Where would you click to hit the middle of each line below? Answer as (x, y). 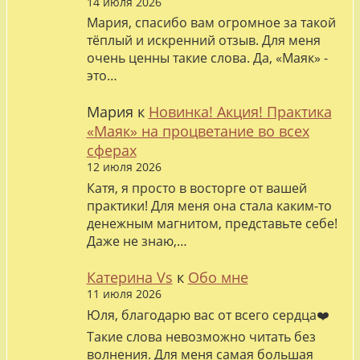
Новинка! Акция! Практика (240, 112)
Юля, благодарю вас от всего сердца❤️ (208, 315)
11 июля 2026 (124, 295)
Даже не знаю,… (137, 241)
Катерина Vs (129, 278)
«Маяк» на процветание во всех (198, 131)
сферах (111, 151)
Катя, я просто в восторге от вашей (196, 188)
